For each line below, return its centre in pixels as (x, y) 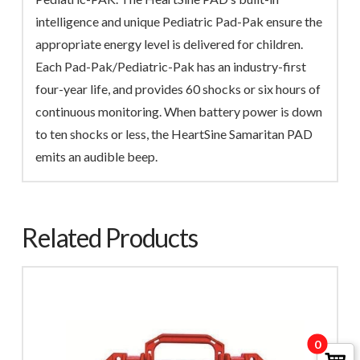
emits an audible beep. (97, 157)
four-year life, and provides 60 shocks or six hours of (178, 89)
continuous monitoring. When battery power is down (179, 112)
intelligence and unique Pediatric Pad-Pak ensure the (179, 22)
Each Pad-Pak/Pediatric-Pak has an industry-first (171, 67)
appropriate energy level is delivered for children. (170, 44)
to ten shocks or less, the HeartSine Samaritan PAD (174, 134)
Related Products (109, 237)
